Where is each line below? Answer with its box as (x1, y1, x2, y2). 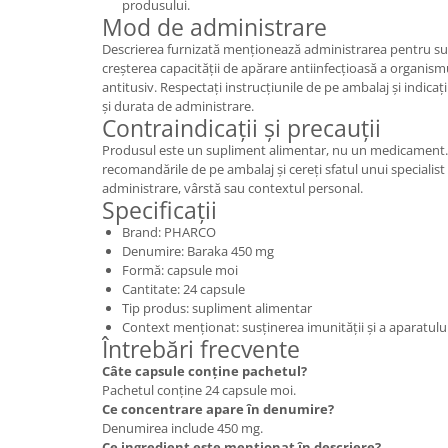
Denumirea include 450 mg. (102, 418, 263, 437)
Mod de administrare (102, 10, 327, 43)
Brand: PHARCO (122, 222, 216, 241)
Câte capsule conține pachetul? (102, 361, 307, 380)
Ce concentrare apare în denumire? (102, 399, 334, 418)
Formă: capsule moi (122, 260, 238, 279)
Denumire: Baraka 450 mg (122, 241, 274, 260)
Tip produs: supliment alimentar (122, 298, 312, 317)
